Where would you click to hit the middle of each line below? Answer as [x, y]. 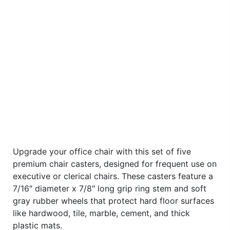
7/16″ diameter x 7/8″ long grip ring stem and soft [110, 188]
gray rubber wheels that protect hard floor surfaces [113, 200]
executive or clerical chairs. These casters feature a [113, 176]
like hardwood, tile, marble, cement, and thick [101, 213]
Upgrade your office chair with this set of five [102, 151]
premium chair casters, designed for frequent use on [115, 164]
